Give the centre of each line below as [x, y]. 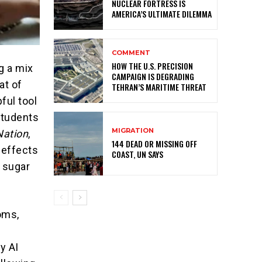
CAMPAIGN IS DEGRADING [153, 76]
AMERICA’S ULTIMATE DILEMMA [162, 14]
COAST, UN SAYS [137, 154]
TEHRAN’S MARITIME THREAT [159, 87]
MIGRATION [133, 130]
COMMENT [131, 52]
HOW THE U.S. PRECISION [152, 65]
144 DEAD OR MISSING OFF [154, 143]
